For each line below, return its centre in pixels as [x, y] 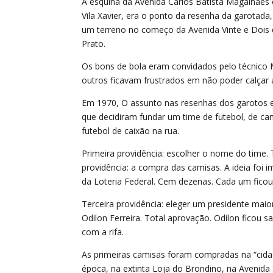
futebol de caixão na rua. [131, 131]
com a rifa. [103, 232]
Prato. [94, 44]
